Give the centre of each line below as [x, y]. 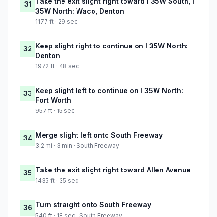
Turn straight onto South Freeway [93, 205]
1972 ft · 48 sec [57, 66]
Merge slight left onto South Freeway [99, 135]
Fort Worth [53, 100]
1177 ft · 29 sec [56, 22]
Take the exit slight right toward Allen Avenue [113, 170]
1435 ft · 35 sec [57, 181]
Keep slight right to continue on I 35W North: [112, 46]
